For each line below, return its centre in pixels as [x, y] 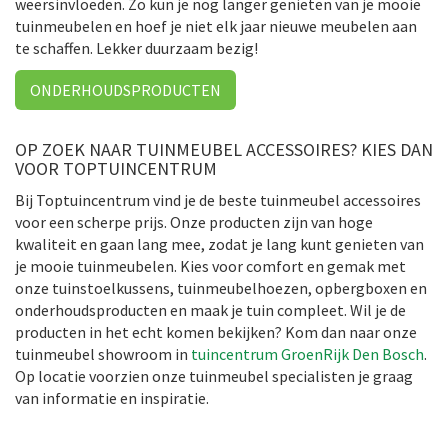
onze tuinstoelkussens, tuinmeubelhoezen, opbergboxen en [221, 287]
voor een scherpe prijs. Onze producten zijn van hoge [194, 221]
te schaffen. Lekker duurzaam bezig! [136, 47]
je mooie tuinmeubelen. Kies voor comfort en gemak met [210, 265]
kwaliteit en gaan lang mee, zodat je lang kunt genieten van [219, 243]
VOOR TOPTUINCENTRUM [116, 168]
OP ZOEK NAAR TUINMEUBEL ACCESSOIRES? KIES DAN [224, 149]
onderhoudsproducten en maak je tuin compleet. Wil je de [210, 309]
